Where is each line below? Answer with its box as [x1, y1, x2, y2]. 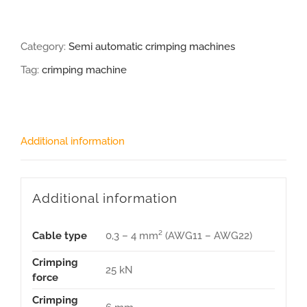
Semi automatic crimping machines [69, 40, 235, 53]
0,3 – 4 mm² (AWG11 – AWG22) [105, 229, 252, 242]
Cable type [32, 229, 87, 242]
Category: [21, 40, 69, 53]
